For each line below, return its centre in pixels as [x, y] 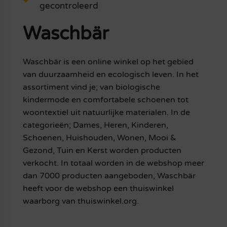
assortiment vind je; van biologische [91, 87]
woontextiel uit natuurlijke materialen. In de [106, 113]
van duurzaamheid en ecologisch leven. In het [110, 75]
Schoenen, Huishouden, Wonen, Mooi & [99, 138]
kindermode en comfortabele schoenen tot [105, 100]
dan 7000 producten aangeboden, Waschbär [109, 176]
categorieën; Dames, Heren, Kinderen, [95, 125]
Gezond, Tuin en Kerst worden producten [102, 151]
